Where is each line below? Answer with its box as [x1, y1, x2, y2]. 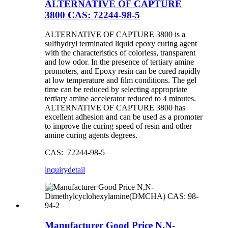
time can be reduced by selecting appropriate [45, 85, 187, 94]
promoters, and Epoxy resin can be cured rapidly [45, 67, 201, 76]
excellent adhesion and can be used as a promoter [45, 112, 203, 122]
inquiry [45, 165, 68, 175]
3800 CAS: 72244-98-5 [45, 9, 140, 20]
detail [68, 165, 85, 175]
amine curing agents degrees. [45, 131, 137, 140]
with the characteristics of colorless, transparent [45, 48, 195, 58]
